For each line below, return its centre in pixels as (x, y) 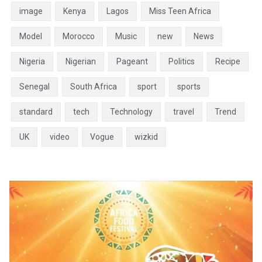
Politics (182, 61)
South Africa (94, 86)
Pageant (132, 61)
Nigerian (81, 61)
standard (36, 111)
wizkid (146, 137)
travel (184, 111)
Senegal (35, 86)
